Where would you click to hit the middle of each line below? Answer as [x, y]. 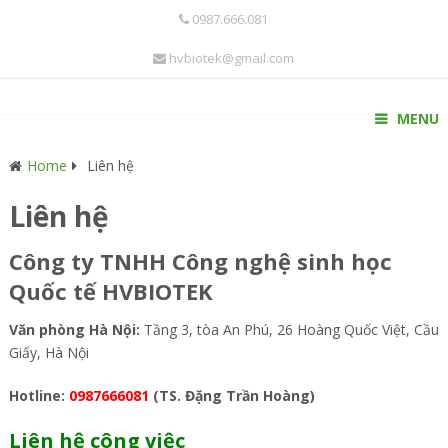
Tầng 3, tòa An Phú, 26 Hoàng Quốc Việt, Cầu [289, 329]
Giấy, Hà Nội [48, 352]
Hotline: [36, 395]
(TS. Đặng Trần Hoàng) [231, 395]
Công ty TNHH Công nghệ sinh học [200, 261]
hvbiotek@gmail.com [229, 58]
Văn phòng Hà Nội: [74, 329]
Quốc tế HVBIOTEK [110, 291]
